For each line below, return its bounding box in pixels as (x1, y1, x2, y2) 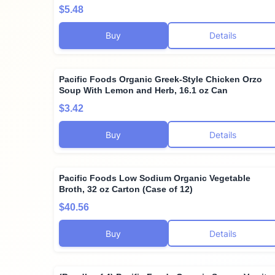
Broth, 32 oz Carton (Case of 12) (59, 184, 193, 195)
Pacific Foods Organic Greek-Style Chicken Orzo (59, 74, 262, 84)
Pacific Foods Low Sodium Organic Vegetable (59, 173, 250, 184)
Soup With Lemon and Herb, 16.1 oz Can (59, 85, 228, 95)
